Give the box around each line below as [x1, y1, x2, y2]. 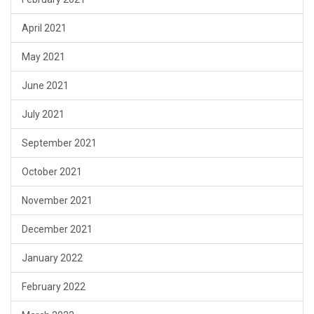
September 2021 [22, 137, 97, 149]
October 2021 [22, 165, 82, 177]
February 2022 [22, 280, 86, 292]
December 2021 [22, 223, 93, 235]
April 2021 [22, 22, 67, 34]
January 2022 [22, 252, 83, 264]
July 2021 [22, 108, 64, 120]
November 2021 [22, 194, 93, 206]
